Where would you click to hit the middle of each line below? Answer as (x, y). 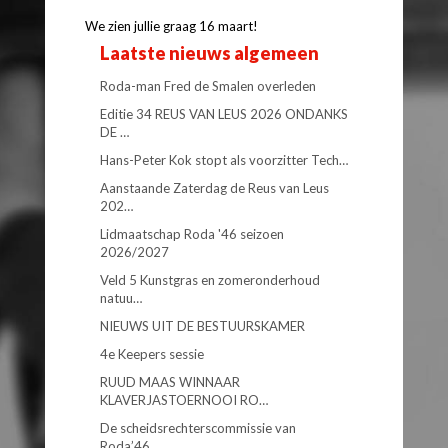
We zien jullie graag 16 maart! (171, 26)
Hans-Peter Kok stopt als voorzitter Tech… (224, 160)
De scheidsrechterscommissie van (198, 428)
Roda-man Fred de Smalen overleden (208, 86)
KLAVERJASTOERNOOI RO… (184, 400)
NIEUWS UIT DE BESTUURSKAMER (202, 326)
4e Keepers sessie (152, 354)
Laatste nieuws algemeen (209, 53)
